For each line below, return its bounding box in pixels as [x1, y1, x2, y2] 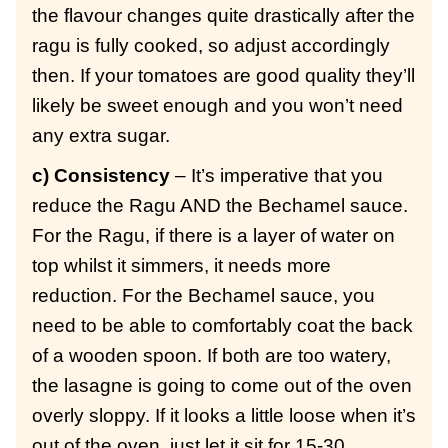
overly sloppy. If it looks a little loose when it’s [32, 405, 416, 427]
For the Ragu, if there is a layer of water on [32, 225, 395, 247]
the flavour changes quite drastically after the [32, 5, 415, 27]
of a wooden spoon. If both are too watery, [32, 345, 391, 367]
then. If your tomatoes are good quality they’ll [32, 65, 415, 87]
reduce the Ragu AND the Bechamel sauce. [32, 195, 408, 217]
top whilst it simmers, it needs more [32, 255, 331, 277]
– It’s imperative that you [170, 165, 383, 187]
